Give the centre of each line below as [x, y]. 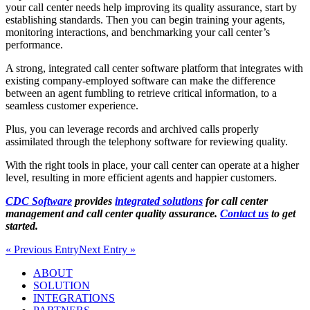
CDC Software [39, 201]
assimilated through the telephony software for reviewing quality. [147, 142]
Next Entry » [107, 250]
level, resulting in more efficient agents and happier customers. [141, 178]
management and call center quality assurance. [113, 214]
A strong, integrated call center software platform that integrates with [154, 69]
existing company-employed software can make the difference [140, 81]
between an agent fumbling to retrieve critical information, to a [141, 93]
